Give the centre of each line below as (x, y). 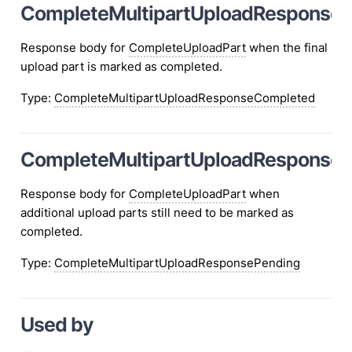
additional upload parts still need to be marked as (157, 213)
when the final (286, 48)
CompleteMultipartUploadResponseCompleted (184, 98)
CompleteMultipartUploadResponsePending (177, 263)
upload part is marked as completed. (121, 67)
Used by (57, 325)
